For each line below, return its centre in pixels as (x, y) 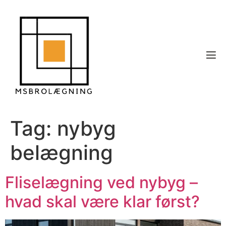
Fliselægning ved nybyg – (101, 183)
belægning (62, 153)
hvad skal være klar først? (102, 202)
